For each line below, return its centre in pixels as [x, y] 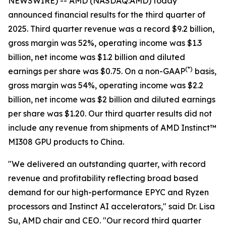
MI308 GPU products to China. [66, 142]
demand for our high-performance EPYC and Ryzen [108, 192]
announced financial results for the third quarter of [107, 15]
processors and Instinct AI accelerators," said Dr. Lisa [111, 206]
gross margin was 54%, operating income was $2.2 [106, 85]
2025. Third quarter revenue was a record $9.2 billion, [111, 29]
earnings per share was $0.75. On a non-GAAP [97, 71]
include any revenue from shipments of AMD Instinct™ [112, 128]
